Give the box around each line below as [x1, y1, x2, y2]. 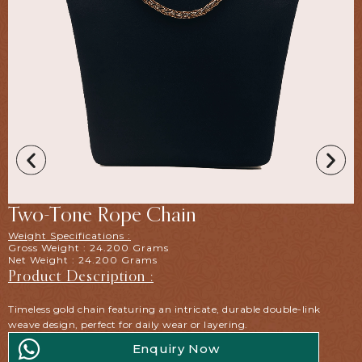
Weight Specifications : [8, 229, 131, 242]
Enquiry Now [132, 340, 220, 356]
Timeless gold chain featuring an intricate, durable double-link [8, 302, 321, 315]
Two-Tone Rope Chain [8, 205, 196, 226]
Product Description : [8, 269, 154, 284]
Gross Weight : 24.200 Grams [8, 241, 169, 254]
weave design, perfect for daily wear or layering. [8, 318, 248, 330]
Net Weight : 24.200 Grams [8, 253, 158, 266]
